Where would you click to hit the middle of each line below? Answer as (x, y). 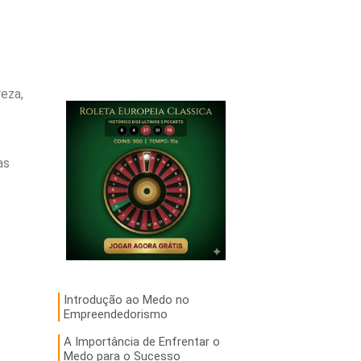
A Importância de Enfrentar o (141, 342)
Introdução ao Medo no (126, 300)
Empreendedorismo (115, 315)
